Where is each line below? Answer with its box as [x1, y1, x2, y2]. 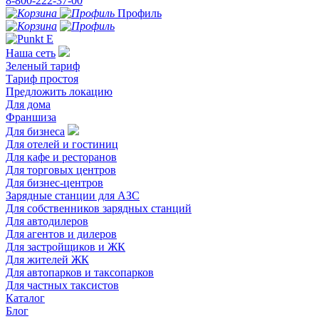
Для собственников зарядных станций [6, 202, 192, 214]
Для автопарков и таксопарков [6, 266, 154, 278]
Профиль [115, 7, 162, 19]
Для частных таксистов [6, 279, 119, 291]
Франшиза [6, 111, 56, 123]
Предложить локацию [6, 85, 113, 98]
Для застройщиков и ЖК [6, 241, 125, 253]
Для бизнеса [6, 125, 65, 137]
